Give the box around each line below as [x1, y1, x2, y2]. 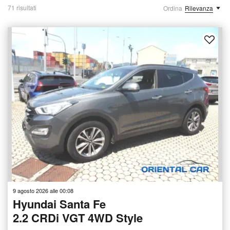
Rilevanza [185, 4, 213, 12]
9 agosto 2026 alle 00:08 [13, 186, 73, 195]
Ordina [163, 4, 182, 12]
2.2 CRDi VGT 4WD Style [13, 209, 143, 226]
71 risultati [8, 3, 36, 12]
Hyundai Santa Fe [13, 195, 106, 212]
